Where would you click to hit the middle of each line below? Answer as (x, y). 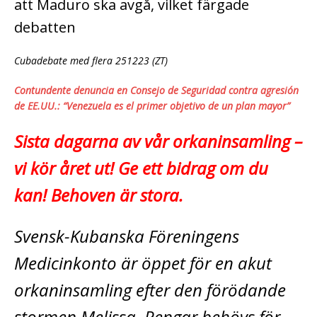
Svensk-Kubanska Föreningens (127, 236)
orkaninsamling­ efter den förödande (150, 289)
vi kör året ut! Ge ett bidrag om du (141, 168)
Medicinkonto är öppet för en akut (143, 263)
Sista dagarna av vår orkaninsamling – (158, 141)
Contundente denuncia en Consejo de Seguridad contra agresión (156, 90)
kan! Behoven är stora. (99, 195)
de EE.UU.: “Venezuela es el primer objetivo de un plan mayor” (152, 105)
